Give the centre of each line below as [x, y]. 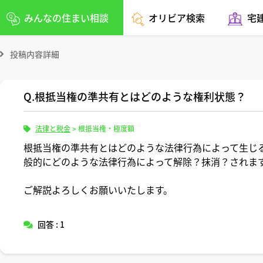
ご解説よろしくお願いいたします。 [98, 190]
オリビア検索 [177, 18]
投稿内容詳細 [35, 54]
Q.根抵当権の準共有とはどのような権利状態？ [135, 96]
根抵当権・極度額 [106, 128]
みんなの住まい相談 [67, 18]
